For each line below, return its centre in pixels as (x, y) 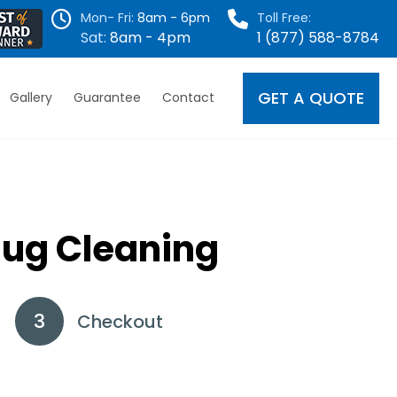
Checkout (120, 321)
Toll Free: (284, 18)
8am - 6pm (172, 18)
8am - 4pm (148, 38)
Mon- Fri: (107, 18)
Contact (189, 97)
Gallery (31, 97)
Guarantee (108, 97)
